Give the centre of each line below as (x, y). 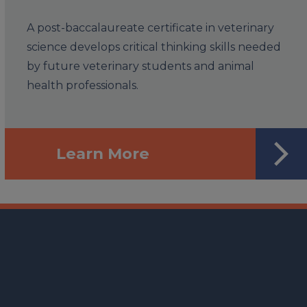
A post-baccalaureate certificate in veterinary (150, 28)
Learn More (102, 153)
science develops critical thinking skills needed (153, 47)
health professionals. (82, 85)
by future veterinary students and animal (140, 66)
